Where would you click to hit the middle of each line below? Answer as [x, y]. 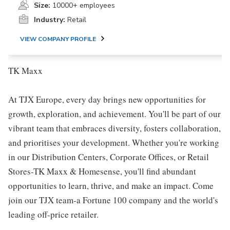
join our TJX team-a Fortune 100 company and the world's [113, 200]
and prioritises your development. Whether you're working [114, 142]
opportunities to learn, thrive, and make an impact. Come [111, 186]
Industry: [50, 20]
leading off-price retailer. [53, 214]
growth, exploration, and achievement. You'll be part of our [114, 114]
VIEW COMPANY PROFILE [58, 39]
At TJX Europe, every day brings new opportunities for [107, 99]
